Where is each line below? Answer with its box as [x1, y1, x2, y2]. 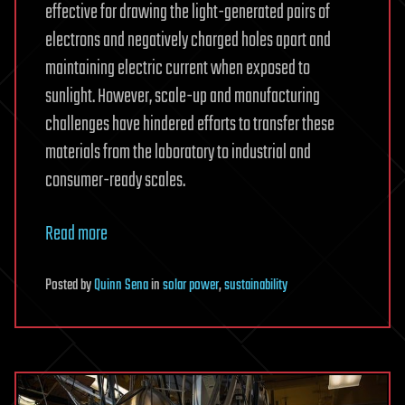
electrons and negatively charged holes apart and [45, 25, 331, 57]
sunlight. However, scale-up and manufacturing [45, 81, 320, 113]
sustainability [224, 274, 287, 298]
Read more [45, 219, 108, 250]
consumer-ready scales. [45, 165, 185, 197]
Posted [45, 274, 80, 298]
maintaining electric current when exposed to [45, 53, 310, 85]
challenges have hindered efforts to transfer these [45, 109, 334, 141]
